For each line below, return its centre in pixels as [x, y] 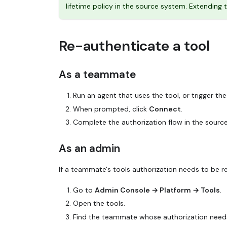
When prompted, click [111, 109]
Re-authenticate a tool [134, 46]
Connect [165, 109]
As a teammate [97, 74]
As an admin [89, 148]
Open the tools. [99, 203]
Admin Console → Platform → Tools [157, 190]
